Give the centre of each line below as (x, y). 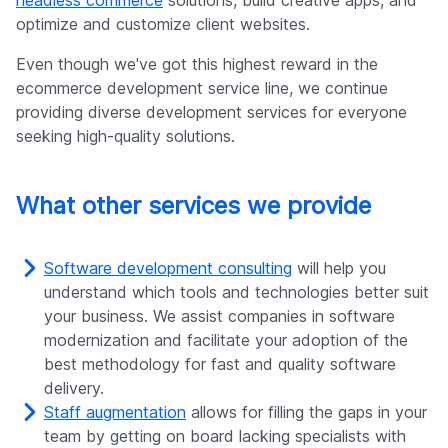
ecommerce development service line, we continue (202, 88)
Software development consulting (168, 268)
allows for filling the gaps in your (306, 412)
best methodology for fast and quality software (220, 364)
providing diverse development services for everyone (211, 112)
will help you (339, 268)
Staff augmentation (115, 412)
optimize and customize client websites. (163, 24)
